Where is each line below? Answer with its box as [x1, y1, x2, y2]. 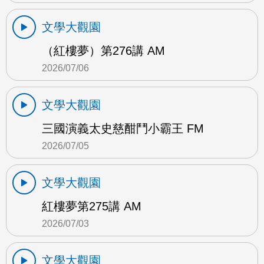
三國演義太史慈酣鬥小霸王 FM [42, 121, 204, 135]
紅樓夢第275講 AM [42, 199, 141, 213]
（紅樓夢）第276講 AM [42, 44, 165, 57]
